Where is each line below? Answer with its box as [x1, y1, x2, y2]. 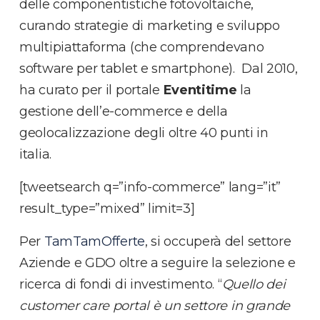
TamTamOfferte [44, 234, 145, 250]
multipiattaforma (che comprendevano [19, 39, 264, 56]
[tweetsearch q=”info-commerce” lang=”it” [19, 179, 281, 196]
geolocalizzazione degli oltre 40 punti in [19, 125, 269, 141]
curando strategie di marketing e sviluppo [19, 18, 280, 34]
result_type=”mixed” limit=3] [19, 201, 195, 217]
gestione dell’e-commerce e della [19, 104, 228, 120]
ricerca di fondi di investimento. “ [19, 276, 222, 293]
